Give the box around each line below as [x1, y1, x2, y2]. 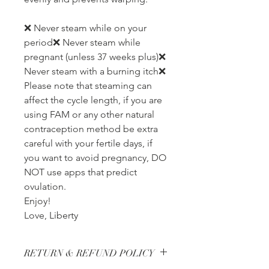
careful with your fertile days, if [24, 138, 153, 150]
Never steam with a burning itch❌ [24, 65, 166, 77]
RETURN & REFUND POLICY [24, 247, 154, 260]
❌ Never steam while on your [24, 22, 147, 34]
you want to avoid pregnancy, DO [24, 152, 166, 164]
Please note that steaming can [24, 80, 152, 92]
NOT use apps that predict [24, 166, 137, 178]
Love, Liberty [24, 210, 78, 222]
